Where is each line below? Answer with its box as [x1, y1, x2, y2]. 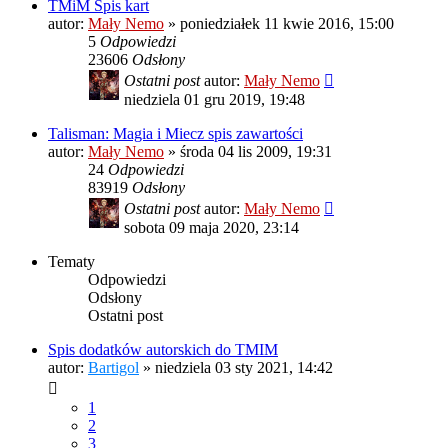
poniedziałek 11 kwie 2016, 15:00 [180, 15, 394, 33]
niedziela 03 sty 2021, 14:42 [155, 359, 333, 377]
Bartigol [88, 359, 139, 377]
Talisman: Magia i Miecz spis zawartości [48, 125, 303, 143]
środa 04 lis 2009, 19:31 [180, 143, 332, 161]
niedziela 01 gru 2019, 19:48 [124, 91, 305, 109]
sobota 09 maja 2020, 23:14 [124, 219, 299, 237]
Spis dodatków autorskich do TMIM [48, 341, 278, 359]
